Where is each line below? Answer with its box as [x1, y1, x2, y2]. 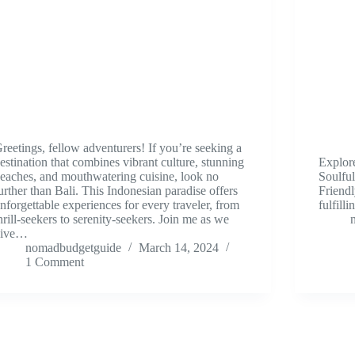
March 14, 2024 [139, 241, 219, 255]
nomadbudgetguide [25, 241, 121, 255]
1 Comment [25, 255, 84, 269]
